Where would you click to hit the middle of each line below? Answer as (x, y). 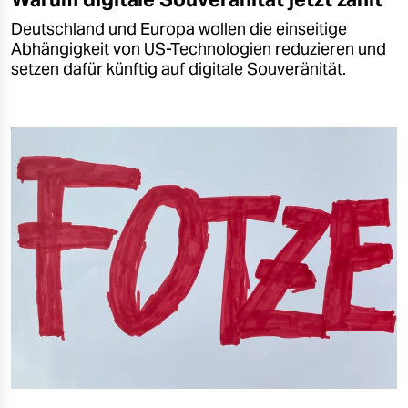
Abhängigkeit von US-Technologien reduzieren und (199, 50)
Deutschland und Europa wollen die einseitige (179, 30)
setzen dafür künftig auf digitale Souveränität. (178, 70)
